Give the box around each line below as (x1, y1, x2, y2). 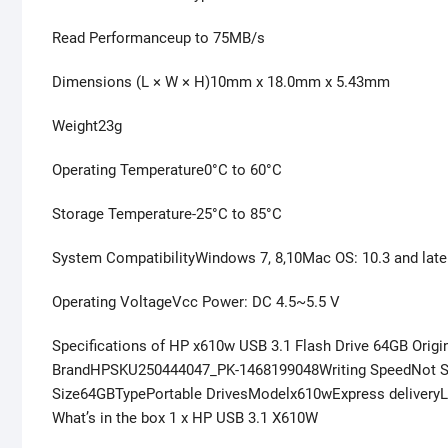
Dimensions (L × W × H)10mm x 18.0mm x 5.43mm (52, 73, 390, 92)
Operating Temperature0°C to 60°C (52, 161, 282, 180)
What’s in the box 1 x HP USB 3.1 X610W (52, 409, 318, 428)
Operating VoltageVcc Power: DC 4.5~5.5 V (52, 293, 340, 312)
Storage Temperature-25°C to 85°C (52, 205, 282, 224)
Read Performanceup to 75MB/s (52, 29, 265, 48)
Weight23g (52, 117, 122, 136)
